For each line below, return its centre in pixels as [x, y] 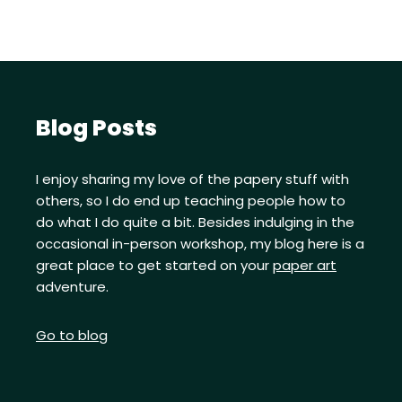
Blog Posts [96, 128]
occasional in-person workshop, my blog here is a [200, 244]
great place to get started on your [154, 266]
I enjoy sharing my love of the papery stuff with [192, 179]
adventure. [72, 287]
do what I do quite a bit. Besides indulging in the [195, 223]
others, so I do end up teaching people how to [191, 201]
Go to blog [72, 336]
